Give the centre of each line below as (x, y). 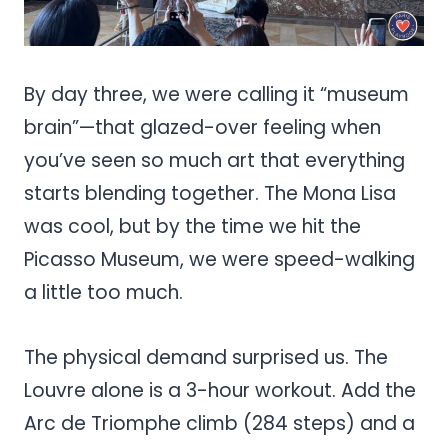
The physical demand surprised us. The (206, 357)
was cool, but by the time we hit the (192, 226)
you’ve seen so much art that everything (214, 160)
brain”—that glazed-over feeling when (202, 127)
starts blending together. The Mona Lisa (210, 193)
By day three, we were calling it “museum (216, 94)
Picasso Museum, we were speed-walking (219, 259)
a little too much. (103, 292)
